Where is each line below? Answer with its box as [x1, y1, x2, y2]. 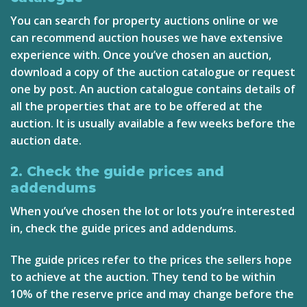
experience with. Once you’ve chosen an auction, [10, 47, 271, 62]
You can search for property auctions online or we [10, 12, 278, 28]
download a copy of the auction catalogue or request [10, 64, 295, 79]
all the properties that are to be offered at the [10, 98, 262, 114]
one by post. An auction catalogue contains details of [10, 81, 295, 97]
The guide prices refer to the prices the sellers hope [10, 251, 292, 267]
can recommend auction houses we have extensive [10, 29, 283, 45]
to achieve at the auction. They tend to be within [10, 269, 275, 284]
